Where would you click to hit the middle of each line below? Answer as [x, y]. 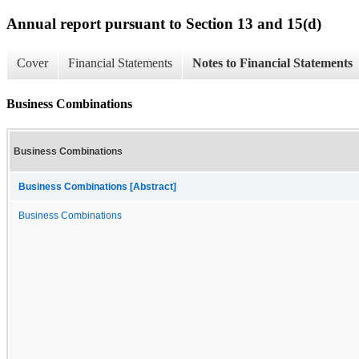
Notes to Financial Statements [272, 63]
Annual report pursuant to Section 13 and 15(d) [164, 23]
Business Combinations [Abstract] [97, 186]
